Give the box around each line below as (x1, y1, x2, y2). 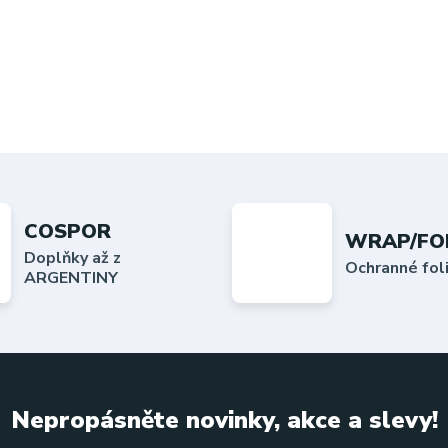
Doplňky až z (23, 246, 121, 269)
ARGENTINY (23, 266, 118, 289)
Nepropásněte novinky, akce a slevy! (10, 404, 438, 436)
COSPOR (23, 217, 111, 245)
